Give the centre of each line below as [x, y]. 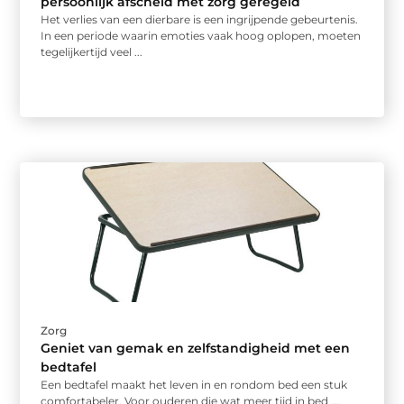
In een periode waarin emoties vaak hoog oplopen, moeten [201, 36]
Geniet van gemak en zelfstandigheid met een [196, 349]
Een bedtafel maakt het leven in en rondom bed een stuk [194, 385]
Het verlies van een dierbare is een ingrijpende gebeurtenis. [200, 20]
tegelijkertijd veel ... [92, 52]
